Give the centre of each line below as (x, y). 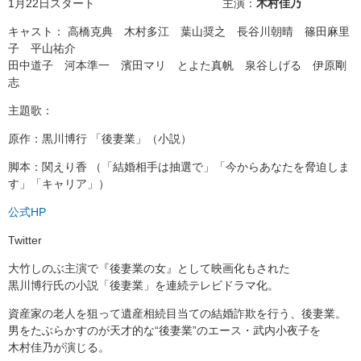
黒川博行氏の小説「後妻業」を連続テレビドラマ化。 (143, 285)
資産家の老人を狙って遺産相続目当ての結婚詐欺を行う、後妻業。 (177, 313)
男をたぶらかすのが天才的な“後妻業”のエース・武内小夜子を (164, 330)
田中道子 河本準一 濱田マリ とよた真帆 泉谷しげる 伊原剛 (177, 65)
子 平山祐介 (48, 48)
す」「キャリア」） (59, 183)
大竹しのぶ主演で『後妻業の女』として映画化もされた (149, 268)
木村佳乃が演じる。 (59, 347)
